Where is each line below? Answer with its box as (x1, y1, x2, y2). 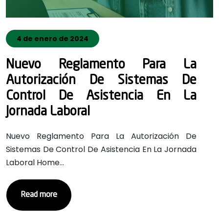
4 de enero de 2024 (17, 34, 88, 44)
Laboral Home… (6, 157, 64, 168)
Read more (21, 191, 57, 199)
